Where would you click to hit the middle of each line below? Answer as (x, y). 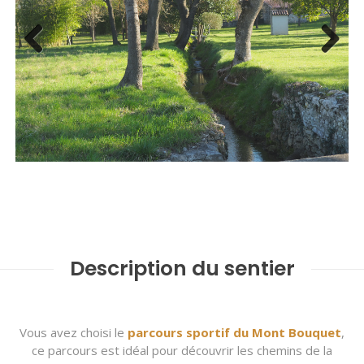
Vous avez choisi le (74, 331)
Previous (48, 65)
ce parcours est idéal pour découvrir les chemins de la (182, 349)
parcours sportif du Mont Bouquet (234, 331)
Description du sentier (182, 268)
